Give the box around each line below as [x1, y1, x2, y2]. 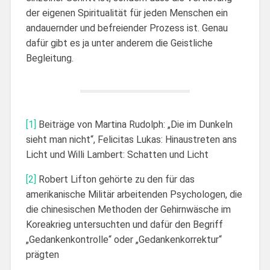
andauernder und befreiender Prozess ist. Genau [25, 22, 228, 34]
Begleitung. [25, 52, 74, 64]
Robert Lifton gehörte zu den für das [36, 173, 195, 185]
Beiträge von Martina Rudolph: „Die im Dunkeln [36, 118, 233, 130]
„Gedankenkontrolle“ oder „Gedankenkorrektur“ [25, 233, 222, 245]
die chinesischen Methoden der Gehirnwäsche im [25, 203, 231, 215]
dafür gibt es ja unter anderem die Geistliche [25, 37, 213, 49]
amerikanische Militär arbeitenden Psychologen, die [25, 188, 242, 200]
